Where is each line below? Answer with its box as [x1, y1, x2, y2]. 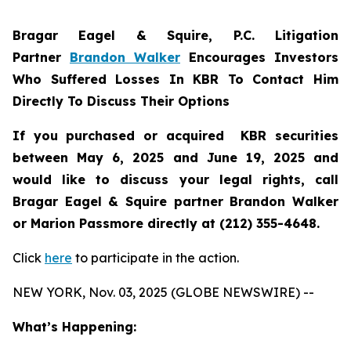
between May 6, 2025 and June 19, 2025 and [13, 150, 338, 165]
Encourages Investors [180, 49, 338, 65]
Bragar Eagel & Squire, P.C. [13, 27, 275, 43]
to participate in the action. [72, 250, 239, 266]
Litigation [275, 27, 338, 43]
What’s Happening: [13, 319, 136, 335]
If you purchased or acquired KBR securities [13, 128, 338, 143]
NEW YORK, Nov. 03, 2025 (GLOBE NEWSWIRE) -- [13, 284, 314, 300]
